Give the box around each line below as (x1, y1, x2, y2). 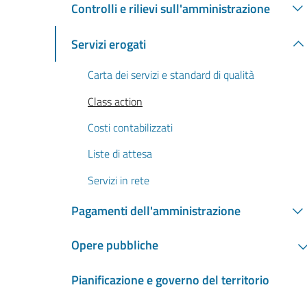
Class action (88, 93, 143, 110)
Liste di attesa (88, 145, 152, 162)
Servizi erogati (71, 34, 146, 53)
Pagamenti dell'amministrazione (71, 201, 241, 221)
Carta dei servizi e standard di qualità (88, 66, 254, 84)
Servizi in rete (88, 171, 149, 188)
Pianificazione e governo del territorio (71, 271, 269, 290)
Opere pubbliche (71, 235, 158, 254)
